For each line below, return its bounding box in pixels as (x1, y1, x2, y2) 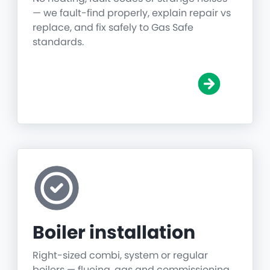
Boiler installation (33, 220, 195, 246)
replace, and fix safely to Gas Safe (33, 20, 193, 35)
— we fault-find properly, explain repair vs (33, 6, 231, 20)
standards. (33, 35, 84, 49)
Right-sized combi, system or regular (33, 248, 208, 263)
